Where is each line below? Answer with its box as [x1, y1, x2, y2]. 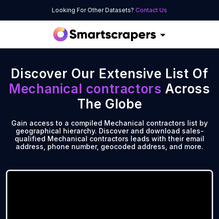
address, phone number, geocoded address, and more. [16, 142, 203, 151]
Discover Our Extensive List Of [11, 66, 208, 81]
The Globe [77, 96, 142, 111]
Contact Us [135, 6, 167, 14]
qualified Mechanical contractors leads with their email [15, 134, 204, 143]
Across [165, 81, 210, 96]
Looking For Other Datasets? [52, 6, 135, 14]
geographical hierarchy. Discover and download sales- [15, 127, 204, 135]
